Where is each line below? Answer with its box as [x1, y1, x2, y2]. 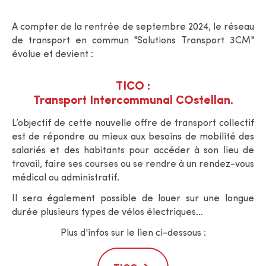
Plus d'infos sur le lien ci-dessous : [60, 228, 206, 238]
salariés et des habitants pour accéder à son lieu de [12, 145, 254, 156]
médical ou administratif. [12, 173, 119, 183]
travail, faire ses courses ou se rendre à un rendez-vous [12, 159, 254, 169]
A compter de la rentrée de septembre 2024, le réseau [12, 22, 254, 32]
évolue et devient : [12, 49, 93, 59]
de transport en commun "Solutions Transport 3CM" [12, 36, 254, 46]
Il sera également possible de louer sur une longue [12, 194, 254, 204]
